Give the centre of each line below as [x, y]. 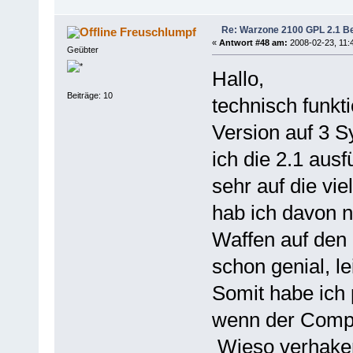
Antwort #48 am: [253, 42]
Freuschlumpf [158, 32]
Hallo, [238, 78]
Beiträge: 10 [89, 96]
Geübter [82, 49]
